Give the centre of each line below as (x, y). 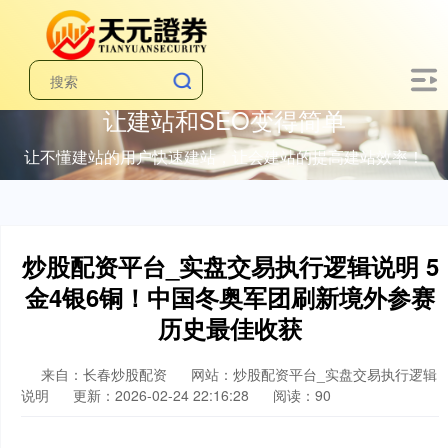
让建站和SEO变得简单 (224, 119)
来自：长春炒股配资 (106, 374)
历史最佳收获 (230, 328)
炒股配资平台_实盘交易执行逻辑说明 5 (230, 266)
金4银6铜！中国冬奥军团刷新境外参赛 (230, 297)
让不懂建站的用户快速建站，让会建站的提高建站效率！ (224, 156)
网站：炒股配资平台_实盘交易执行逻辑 (314, 374)
